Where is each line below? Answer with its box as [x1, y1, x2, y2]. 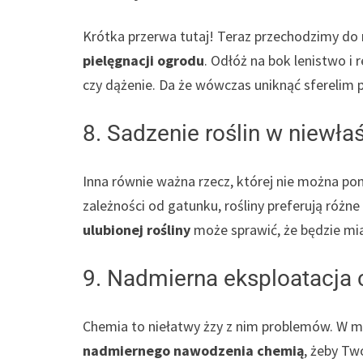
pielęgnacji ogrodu [83, 51, 204, 70]
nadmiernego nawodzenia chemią [83, 341, 304, 361]
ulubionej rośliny [83, 220, 190, 240]
